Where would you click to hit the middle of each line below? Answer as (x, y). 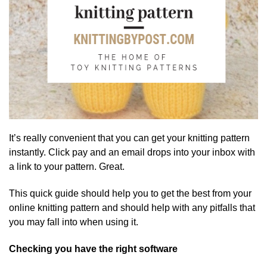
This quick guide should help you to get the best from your (130, 194)
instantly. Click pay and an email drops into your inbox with (132, 153)
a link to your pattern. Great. (67, 167)
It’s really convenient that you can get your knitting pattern (129, 138)
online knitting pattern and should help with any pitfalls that (132, 208)
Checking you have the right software (93, 249)
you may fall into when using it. (74, 222)
